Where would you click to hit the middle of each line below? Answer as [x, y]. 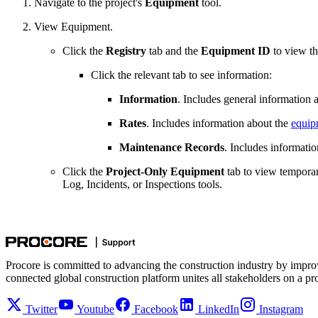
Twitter [42, 309]
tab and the [174, 51]
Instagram [281, 309]
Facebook [156, 309]
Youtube [95, 309]
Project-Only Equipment [165, 172]
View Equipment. [73, 27]
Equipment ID [236, 51]
